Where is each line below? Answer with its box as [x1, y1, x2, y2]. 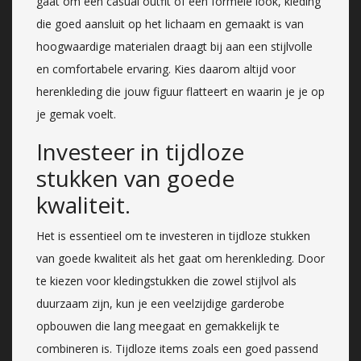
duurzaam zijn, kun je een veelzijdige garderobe [36, 295, 284, 311]
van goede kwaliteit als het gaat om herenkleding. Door [36, 250, 325, 266]
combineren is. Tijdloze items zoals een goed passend [36, 340, 318, 356]
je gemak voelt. [36, 106, 116, 122]
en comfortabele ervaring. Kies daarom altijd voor [36, 60, 296, 77]
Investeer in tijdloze [36, 135, 244, 167]
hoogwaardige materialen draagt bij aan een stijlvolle [36, 38, 313, 54]
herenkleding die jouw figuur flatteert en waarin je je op [36, 83, 325, 99]
